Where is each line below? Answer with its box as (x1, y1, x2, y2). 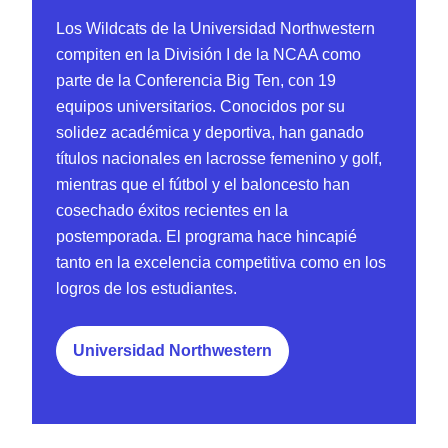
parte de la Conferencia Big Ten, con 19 (56, 72, 336, 90)
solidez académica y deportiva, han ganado (56, 124, 364, 142)
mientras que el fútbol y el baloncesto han (56, 176, 350, 194)
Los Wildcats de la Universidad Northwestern (56, 20, 375, 38)
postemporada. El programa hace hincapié (56, 228, 357, 246)
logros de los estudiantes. (56, 280, 237, 298)
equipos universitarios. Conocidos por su (56, 98, 345, 116)
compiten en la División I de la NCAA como (56, 46, 361, 64)
